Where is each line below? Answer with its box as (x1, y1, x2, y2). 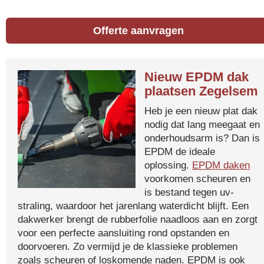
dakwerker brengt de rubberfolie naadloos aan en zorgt (18, 213, 258, 225)
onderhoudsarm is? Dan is (144, 132, 260, 144)
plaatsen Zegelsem (144, 84, 258, 98)
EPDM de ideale (144, 146, 215, 157)
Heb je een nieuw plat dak (144, 105, 258, 117)
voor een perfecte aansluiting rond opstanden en (18, 227, 229, 239)
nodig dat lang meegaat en (144, 118, 260, 130)
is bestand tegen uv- (144, 186, 234, 198)
